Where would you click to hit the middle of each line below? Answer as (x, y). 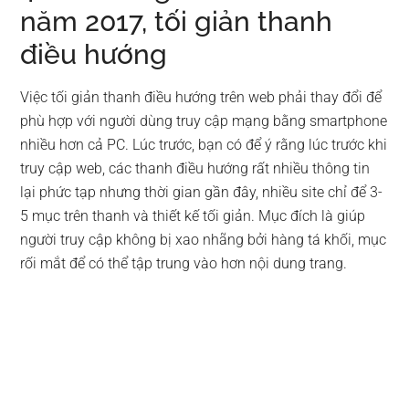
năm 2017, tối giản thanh (177, 22)
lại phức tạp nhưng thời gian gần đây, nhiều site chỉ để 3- (202, 193)
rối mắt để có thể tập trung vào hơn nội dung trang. (184, 264)
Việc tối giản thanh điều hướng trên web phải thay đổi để (201, 98)
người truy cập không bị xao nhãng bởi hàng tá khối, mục (204, 240)
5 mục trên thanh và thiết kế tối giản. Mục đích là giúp (193, 216)
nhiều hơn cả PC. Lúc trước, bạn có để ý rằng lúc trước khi (204, 145)
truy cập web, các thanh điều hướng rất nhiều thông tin (195, 169)
